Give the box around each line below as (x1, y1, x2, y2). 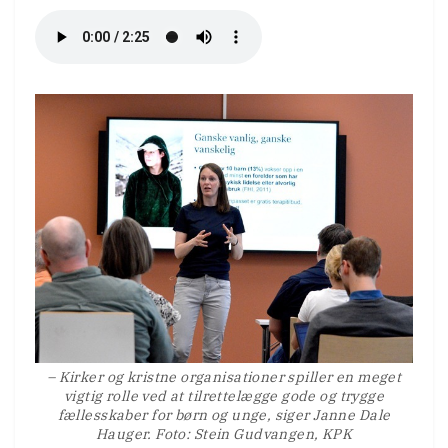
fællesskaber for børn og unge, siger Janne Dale (57, 406, 391, 425)
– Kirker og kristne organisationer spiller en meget (46, 368, 402, 387)
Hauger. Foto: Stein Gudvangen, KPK (95, 425, 353, 444)
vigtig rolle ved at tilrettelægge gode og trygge (63, 387, 385, 406)
